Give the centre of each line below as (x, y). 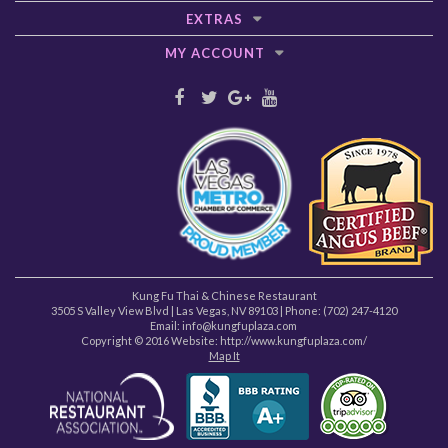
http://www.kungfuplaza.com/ (293, 340)
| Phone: (300, 310)
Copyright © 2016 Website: (150, 340)
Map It (224, 355)
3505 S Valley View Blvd (110, 310)
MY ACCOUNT (214, 53)
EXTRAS (214, 19)
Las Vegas (201, 310)
